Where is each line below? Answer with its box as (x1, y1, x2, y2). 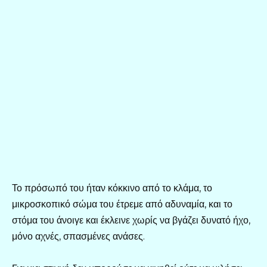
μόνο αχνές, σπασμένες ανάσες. (12, 231, 145, 243)
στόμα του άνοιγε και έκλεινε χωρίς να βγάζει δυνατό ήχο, (12, 215, 250, 226)
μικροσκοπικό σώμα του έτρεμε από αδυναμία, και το (12, 198, 232, 210)
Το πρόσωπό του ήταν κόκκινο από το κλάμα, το (12, 182, 212, 194)
